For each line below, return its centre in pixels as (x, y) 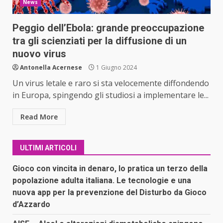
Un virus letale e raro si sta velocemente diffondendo (111, 83)
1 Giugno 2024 (116, 67)
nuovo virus (39, 54)
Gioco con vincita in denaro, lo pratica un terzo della (110, 168)
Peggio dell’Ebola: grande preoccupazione (108, 28)
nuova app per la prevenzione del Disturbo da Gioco (110, 192)
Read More (39, 116)
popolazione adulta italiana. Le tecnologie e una (102, 180)
